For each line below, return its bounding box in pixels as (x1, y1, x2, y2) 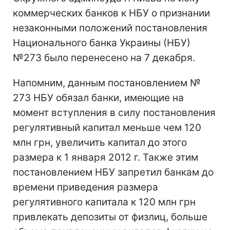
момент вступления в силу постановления (13, 106, 216, 119)
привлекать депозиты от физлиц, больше (13, 210, 207, 223)
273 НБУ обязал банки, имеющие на (13, 91, 184, 104)
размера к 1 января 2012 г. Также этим (13, 151, 198, 163)
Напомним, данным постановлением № (13, 76, 201, 89)
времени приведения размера (13, 181, 158, 193)
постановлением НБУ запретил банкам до (13, 166, 214, 178)
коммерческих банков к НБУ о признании (13, 7, 210, 19)
